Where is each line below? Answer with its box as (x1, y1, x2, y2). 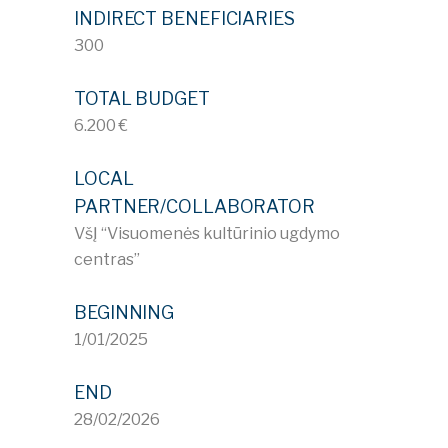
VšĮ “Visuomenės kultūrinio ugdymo (74, 223, 340, 243)
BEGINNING (74, 301, 175, 323)
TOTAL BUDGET (74, 87, 210, 109)
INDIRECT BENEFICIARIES (74, 7, 295, 29)
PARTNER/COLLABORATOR (74, 195, 315, 217)
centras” (74, 249, 140, 269)
